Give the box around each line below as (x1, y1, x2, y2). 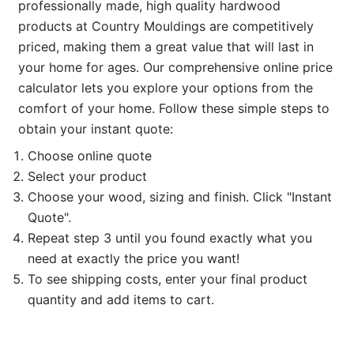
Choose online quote (28, 147, 152, 164)
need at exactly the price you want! (28, 250, 239, 266)
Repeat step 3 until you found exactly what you (28, 229, 312, 246)
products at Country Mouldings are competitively (18, 17, 314, 34)
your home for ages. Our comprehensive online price (18, 58, 333, 75)
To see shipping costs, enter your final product (28, 270, 307, 287)
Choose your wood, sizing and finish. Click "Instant (28, 188, 332, 205)
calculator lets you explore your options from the (18, 79, 313, 96)
